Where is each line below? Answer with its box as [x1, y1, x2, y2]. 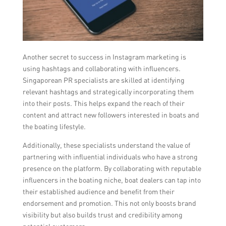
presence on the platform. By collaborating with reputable [22, 163, 201, 173]
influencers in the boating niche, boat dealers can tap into [22, 175, 201, 184]
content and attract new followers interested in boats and [22, 110, 199, 119]
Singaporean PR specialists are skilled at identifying [22, 75, 185, 84]
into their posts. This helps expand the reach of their [22, 98, 185, 107]
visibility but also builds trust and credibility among [22, 210, 183, 219]
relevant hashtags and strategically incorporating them [22, 87, 194, 96]
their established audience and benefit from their [22, 187, 175, 196]
